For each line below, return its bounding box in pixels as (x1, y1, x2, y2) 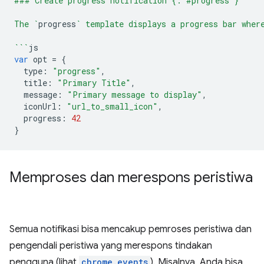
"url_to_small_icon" (67, 100, 158, 112)
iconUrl (24, 100, 57, 112)
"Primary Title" (57, 77, 131, 88)
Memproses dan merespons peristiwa (9, 168, 253, 186)
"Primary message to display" (67, 88, 202, 100)
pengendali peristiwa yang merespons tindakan (9, 239, 212, 252)
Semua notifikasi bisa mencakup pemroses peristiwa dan (9, 223, 252, 235)
